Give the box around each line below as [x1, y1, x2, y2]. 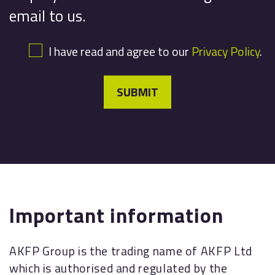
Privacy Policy [191, 42, 260, 61]
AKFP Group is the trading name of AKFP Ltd [9, 241, 252, 260]
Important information [9, 199, 223, 231]
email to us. [9, 3, 86, 28]
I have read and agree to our [48, 42, 192, 61]
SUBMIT [117, 82, 158, 101]
